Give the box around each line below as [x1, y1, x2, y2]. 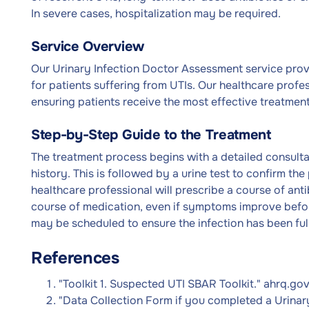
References [31, 248, 119, 268]
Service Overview [31, 38, 144, 55]
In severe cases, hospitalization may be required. [31, 6, 281, 21]
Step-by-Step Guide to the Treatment [31, 126, 271, 143]
